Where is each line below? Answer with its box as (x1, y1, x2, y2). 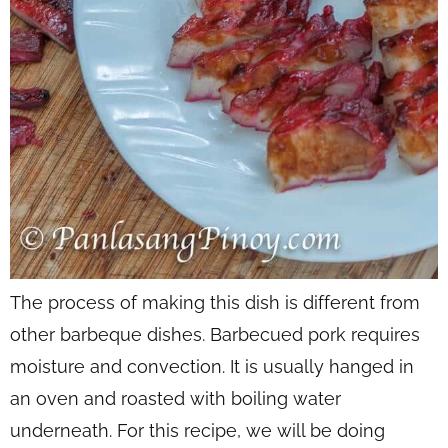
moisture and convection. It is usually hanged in (10, 355, 414, 377)
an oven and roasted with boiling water (10, 387, 341, 409)
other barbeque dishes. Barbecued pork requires (10, 323, 420, 345)
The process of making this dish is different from (10, 291, 420, 313)
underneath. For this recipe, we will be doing (10, 419, 385, 441)
